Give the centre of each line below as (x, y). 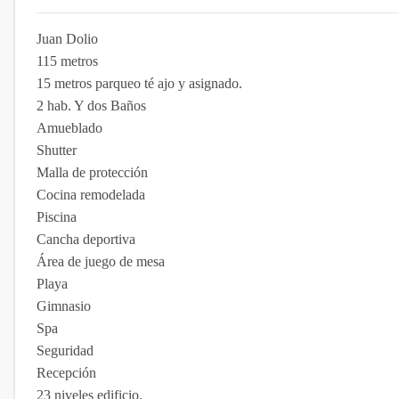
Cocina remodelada (91, 195)
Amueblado (69, 128)
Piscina (57, 217)
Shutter (57, 150)
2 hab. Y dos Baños (91, 106)
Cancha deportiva (86, 239)
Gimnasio (64, 306)
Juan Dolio (67, 39)
